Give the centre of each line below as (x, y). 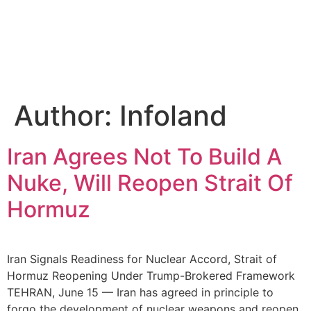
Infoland (173, 116)
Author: (67, 116)
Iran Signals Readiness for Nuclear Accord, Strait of (142, 259)
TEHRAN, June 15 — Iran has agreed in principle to (140, 293)
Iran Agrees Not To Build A (144, 157)
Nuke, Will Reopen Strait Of (150, 183)
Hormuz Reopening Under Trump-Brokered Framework (151, 276)
